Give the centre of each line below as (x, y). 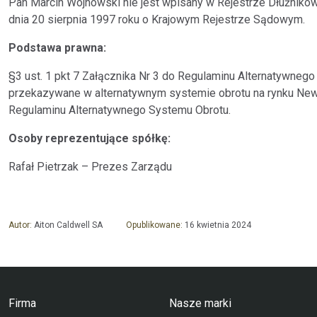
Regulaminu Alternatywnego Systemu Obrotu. (120, 110)
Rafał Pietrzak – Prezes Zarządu (90, 166)
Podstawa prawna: (57, 47)
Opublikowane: (155, 225)
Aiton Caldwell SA (68, 225)
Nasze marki (200, 303)
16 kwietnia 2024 (218, 225)
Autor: (21, 225)
